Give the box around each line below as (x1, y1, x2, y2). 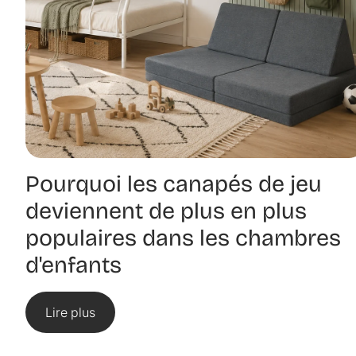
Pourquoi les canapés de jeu (25, 170, 322, 199)
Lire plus (45, 304, 95, 321)
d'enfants (25, 251, 122, 280)
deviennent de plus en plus (25, 197, 307, 226)
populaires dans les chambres (25, 224, 341, 253)
